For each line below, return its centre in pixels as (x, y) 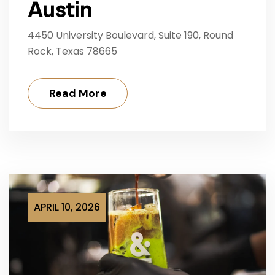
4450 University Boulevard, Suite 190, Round (130, 36)
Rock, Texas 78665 (72, 52)
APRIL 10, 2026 (67, 207)
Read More (78, 94)
